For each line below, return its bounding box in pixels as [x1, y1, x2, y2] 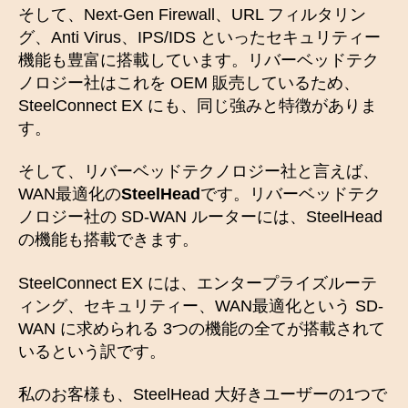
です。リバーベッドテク [200, 185, 381, 204]
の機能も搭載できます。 [18, 230, 199, 250]
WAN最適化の [18, 185, 121, 204]
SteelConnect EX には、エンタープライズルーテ [18, 273, 377, 292]
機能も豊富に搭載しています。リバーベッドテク [18, 50, 379, 69]
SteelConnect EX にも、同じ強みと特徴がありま [18, 96, 377, 115]
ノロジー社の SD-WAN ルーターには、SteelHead [18, 208, 382, 227]
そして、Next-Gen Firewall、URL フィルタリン [18, 5, 366, 24]
